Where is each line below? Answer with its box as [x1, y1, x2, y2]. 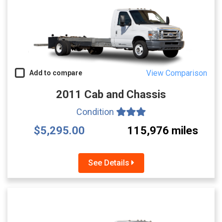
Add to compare [25, 69, 82, 77]
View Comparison [146, 68, 207, 78]
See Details [88, 158, 131, 168]
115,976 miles [127, 124, 198, 137]
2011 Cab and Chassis [56, 88, 166, 101]
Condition [76, 107, 116, 117]
